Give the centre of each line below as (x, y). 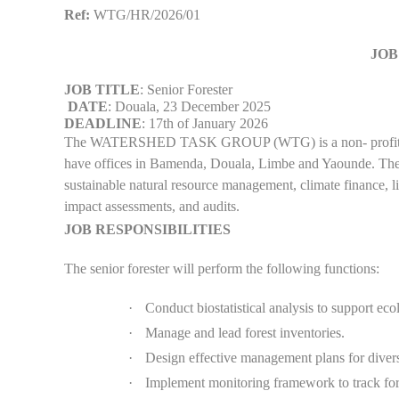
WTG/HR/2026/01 (145, 14)
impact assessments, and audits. (152, 206)
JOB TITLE (102, 89)
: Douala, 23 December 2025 (189, 106)
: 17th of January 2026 (205, 123)
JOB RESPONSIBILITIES (147, 229)
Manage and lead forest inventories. (245, 332)
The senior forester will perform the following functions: (222, 268)
